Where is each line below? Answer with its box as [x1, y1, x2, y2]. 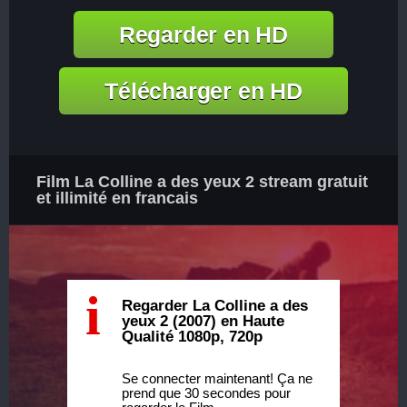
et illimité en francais [36, 189, 198, 207]
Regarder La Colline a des [122, 297, 308, 314]
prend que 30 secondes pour [122, 385, 291, 401]
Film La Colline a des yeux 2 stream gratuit [36, 173, 368, 191]
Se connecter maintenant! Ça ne [122, 371, 313, 386]
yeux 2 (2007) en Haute [122, 313, 284, 330]
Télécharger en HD [104, 78, 303, 104]
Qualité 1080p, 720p [122, 328, 263, 345]
